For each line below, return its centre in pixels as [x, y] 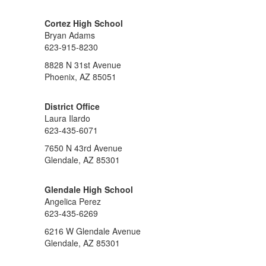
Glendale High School [89, 189]
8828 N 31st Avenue [83, 65]
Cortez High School [84, 23]
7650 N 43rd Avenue [83, 148]
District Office [72, 106]
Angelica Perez [73, 201]
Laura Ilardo [67, 118]
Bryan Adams [70, 35]
